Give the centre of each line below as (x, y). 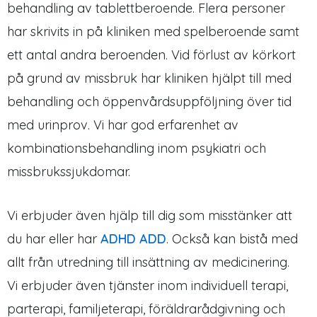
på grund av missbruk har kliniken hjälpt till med (149, 78)
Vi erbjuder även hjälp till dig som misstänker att (150, 215)
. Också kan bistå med (232, 238)
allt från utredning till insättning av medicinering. (148, 262)
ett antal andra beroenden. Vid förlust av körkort (151, 54)
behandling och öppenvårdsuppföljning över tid (149, 101)
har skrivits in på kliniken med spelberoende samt (153, 31)
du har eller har (54, 238)
